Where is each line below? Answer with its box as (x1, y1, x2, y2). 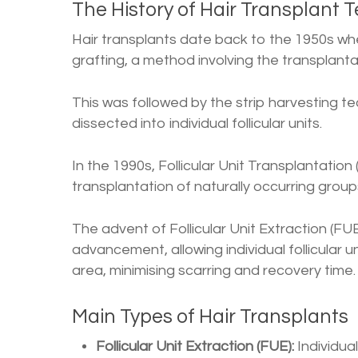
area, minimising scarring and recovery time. (72, 262, 356, 278)
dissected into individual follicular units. (72, 115, 322, 131)
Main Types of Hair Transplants (72, 305, 348, 327)
